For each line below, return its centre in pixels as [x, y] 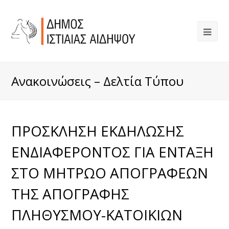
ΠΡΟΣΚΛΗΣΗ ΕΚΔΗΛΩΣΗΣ [98, 131]
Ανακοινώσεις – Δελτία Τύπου [98, 81]
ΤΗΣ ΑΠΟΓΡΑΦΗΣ [71, 194]
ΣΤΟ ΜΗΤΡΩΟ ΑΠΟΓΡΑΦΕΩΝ [110, 173]
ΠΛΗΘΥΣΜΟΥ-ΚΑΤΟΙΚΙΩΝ [97, 215]
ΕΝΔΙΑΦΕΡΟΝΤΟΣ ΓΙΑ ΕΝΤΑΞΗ [113, 152]
